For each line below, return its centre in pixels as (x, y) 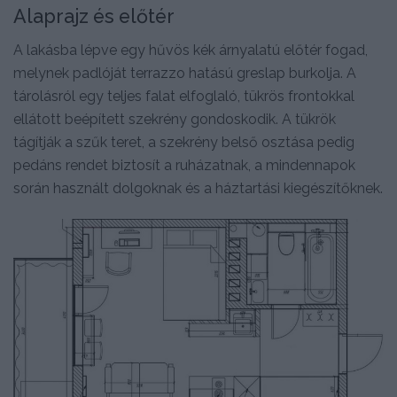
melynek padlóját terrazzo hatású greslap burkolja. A (185, 74)
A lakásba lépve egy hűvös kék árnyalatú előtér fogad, (191, 51)
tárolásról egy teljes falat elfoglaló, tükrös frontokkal (184, 97)
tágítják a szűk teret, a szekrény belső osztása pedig (184, 143)
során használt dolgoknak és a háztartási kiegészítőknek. (198, 189)
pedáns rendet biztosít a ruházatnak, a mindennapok (184, 166)
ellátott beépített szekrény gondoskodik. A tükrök (175, 120)
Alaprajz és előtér (94, 16)
